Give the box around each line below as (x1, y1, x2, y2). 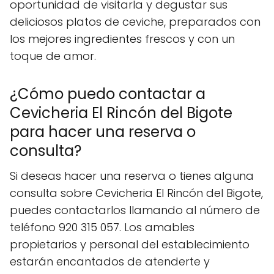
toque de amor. (10, 48, 96, 64)
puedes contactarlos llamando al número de (10, 202, 260, 218)
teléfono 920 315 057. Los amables (10, 219, 194, 235)
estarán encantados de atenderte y (10, 253, 210, 269)
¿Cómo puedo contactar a (10, 83, 206, 104)
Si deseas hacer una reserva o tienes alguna (10, 168, 254, 183)
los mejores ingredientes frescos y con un (10, 31, 235, 46)
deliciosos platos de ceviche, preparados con (10, 13, 261, 29)
